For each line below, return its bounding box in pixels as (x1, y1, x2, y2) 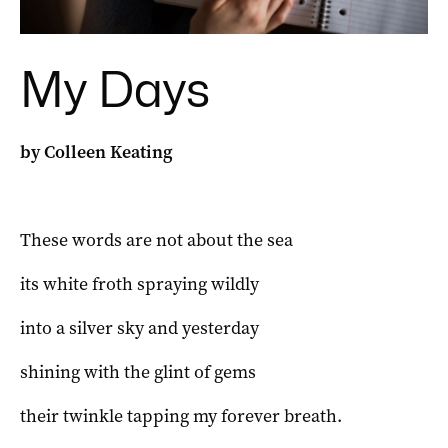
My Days (20, 61, 210, 118)
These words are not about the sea (20, 228, 293, 252)
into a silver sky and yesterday (20, 316, 259, 340)
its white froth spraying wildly (20, 272, 259, 296)
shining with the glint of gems (20, 360, 256, 384)
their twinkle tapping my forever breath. (20, 404, 342, 428)
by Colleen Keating (20, 140, 173, 164)
